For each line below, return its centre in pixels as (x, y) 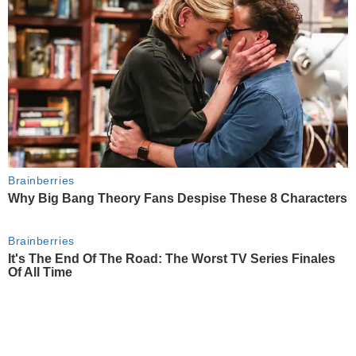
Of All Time (40, 273)
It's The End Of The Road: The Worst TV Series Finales (172, 259)
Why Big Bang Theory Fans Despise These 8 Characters (178, 198)
